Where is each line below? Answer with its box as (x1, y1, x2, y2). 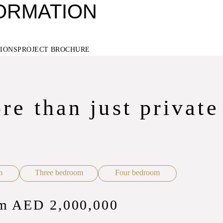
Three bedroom (34, 168, 83, 177)
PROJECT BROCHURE (17, 46, 90, 53)
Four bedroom (115, 168, 160, 177)
